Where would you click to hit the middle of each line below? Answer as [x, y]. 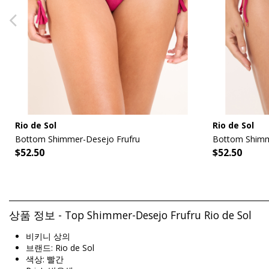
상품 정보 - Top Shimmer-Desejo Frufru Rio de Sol [130, 215]
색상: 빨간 [45, 259]
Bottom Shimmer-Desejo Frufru [77, 139]
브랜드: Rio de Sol [60, 248]
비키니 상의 [48, 237]
